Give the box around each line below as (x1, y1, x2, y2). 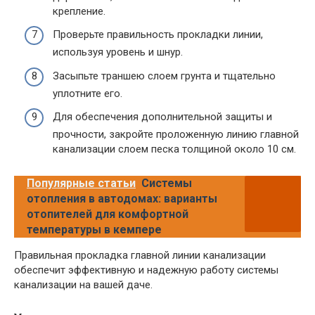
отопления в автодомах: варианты (27, 192, 217, 206)
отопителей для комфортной (27, 207, 188, 221)
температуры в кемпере (27, 223, 162, 237)
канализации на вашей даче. (14, 278, 153, 292)
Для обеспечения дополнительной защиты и (53, 110, 272, 124)
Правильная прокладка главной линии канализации (14, 249, 266, 262)
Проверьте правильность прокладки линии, (53, 28, 263, 41)
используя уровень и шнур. (53, 46, 183, 59)
